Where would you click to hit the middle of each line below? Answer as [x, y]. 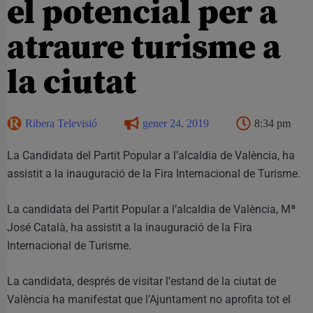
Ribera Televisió [61, 123]
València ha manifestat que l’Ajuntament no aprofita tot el [149, 299]
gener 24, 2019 [176, 123]
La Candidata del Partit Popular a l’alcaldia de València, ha [151, 155]
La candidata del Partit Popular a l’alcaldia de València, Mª [151, 209]
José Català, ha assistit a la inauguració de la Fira [130, 227]
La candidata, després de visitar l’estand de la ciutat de [141, 281]
